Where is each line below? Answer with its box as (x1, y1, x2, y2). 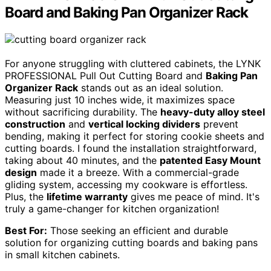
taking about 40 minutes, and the (5, 154, 160, 166)
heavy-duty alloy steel (160, 105, 265, 118)
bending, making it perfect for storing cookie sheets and (5, 129, 264, 142)
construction (5, 117, 65, 130)
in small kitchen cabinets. (5, 248, 120, 261)
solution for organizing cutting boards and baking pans (5, 236, 258, 249)
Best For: (5, 224, 47, 237)
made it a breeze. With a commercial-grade (37, 166, 239, 178)
